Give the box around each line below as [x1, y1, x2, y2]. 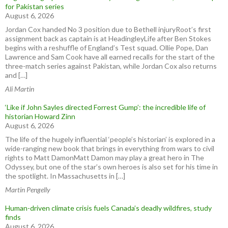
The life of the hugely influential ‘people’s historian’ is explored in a [5, 134, 215, 144]
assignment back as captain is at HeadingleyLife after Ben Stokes [5, 34, 211, 43]
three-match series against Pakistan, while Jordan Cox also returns [5, 61, 217, 70]
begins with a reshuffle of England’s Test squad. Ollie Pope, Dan [5, 43, 208, 52]
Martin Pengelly [5, 185, 50, 194]
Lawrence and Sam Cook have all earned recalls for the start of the [5, 52, 215, 61]
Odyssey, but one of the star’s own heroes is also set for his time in [5, 162, 218, 171]
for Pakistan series [5, 2, 64, 11]
